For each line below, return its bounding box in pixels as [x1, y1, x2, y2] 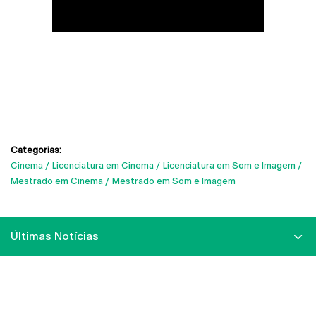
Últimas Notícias [11, 229, 99, 243]
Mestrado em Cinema [11, 175, 103, 186]
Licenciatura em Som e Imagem [163, 159, 296, 171]
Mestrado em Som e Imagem [112, 175, 236, 186]
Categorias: [11, 144, 61, 155]
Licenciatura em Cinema [52, 159, 154, 171]
